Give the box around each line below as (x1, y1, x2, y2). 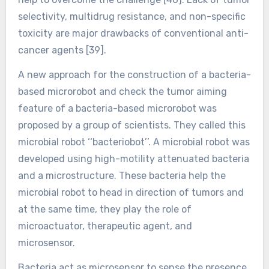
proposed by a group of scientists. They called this (17, 119, 246, 131)
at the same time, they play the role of (17, 204, 192, 216)
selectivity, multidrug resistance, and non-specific (17, 11, 246, 23)
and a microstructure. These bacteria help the (17, 170, 226, 182)
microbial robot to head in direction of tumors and (17, 187, 244, 199)
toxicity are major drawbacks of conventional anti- (17, 28, 249, 40)
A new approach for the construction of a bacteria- (17, 69, 251, 81)
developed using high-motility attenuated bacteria (17, 153, 249, 165)
